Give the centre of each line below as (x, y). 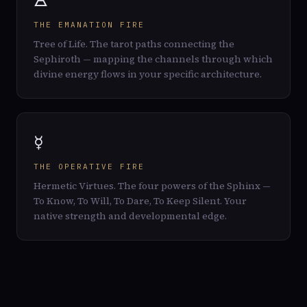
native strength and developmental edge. (130, 216)
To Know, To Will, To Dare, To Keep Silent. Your (140, 201)
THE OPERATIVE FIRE (89, 167)
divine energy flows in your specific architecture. (148, 74)
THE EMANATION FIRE (89, 25)
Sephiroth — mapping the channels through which (153, 59)
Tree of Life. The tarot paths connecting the (134, 44)
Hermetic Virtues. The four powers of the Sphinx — (152, 186)
